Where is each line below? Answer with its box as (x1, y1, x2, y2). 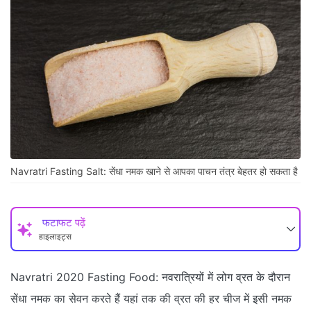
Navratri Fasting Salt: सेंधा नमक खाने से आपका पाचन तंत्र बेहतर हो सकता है (10, 165, 298, 178)
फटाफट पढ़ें (42, 216, 85, 230)
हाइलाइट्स (39, 231, 72, 242)
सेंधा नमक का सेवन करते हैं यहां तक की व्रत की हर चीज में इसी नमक (10, 292, 292, 306)
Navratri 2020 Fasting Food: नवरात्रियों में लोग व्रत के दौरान (10, 270, 290, 285)
